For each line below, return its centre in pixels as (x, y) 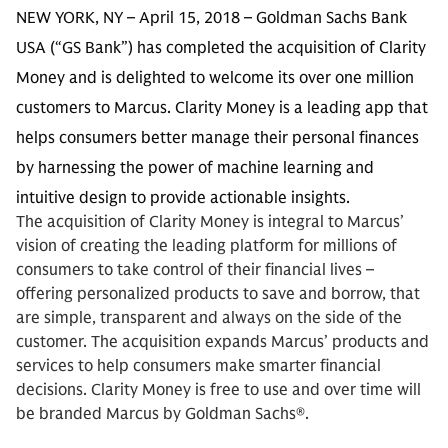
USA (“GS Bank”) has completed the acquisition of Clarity (221, 48)
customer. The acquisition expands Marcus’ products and (222, 342)
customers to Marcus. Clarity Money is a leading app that (222, 108)
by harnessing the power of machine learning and (195, 168)
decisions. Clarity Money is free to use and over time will (218, 390)
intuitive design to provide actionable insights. (183, 198)
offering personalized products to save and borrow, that (218, 294)
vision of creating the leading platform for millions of (206, 246)
